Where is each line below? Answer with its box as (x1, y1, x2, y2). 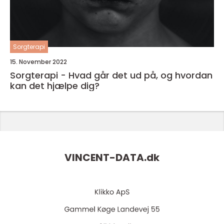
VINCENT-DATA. (64, 150, 146, 165)
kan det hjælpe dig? (10, 79, 99, 92)
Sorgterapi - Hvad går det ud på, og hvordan (10, 69, 212, 81)
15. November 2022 (10, 57, 67, 66)
